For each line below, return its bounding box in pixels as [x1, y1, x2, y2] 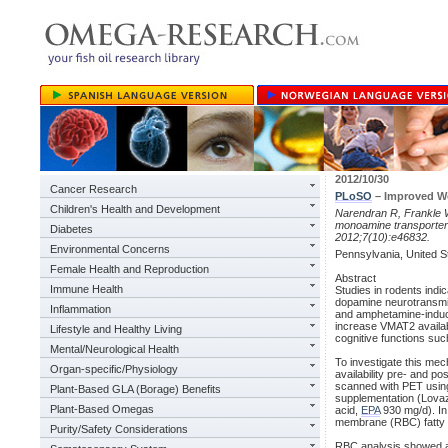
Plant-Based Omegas [50, 403, 154, 415]
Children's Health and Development [50, 203, 220, 215]
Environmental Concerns [50, 243, 170, 255]
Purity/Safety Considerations [50, 423, 188, 435]
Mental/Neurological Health [50, 343, 179, 355]
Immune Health [50, 283, 123, 295]
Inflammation [50, 303, 111, 315]
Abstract [335, 272, 376, 284]
